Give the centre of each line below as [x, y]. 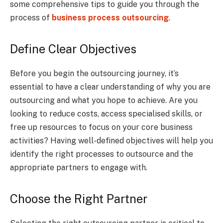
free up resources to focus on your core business [101, 127]
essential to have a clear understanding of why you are [110, 87]
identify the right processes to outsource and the [102, 154]
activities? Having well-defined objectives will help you [111, 140]
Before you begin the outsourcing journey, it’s [94, 73]
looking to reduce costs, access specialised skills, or [106, 113]
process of [31, 17]
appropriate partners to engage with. [79, 167]
